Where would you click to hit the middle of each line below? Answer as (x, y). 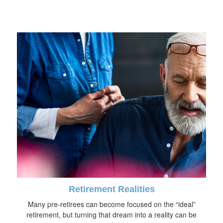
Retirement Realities (111, 189)
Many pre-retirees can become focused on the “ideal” (111, 204)
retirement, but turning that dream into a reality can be (111, 214)
